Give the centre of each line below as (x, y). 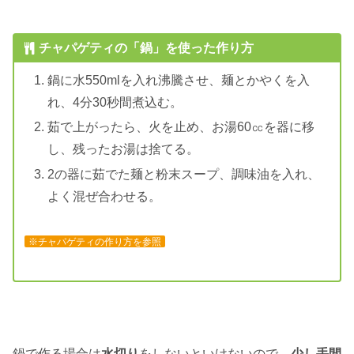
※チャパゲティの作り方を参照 (94, 242)
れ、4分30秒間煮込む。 (115, 103)
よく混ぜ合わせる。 (104, 196)
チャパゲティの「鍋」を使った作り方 (146, 48)
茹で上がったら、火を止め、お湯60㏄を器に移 (181, 127)
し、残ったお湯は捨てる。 (123, 149)
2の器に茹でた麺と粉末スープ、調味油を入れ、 (183, 174)
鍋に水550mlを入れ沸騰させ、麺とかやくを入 (178, 81)
